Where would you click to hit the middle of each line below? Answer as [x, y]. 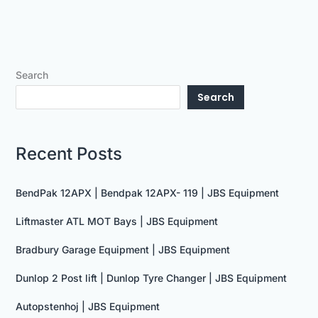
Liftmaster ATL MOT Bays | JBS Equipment [116, 221]
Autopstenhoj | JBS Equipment [87, 306]
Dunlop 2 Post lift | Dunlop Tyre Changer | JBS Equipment [151, 278]
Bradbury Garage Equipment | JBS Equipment [122, 249]
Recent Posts [68, 153]
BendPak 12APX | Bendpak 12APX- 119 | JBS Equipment [147, 192]
